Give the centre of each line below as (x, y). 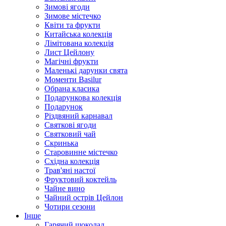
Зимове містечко (73, 16)
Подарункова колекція (83, 98)
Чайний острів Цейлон (84, 197)
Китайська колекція (78, 34)
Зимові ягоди (67, 7)
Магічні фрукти (71, 61)
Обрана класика (72, 89)
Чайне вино (65, 188)
